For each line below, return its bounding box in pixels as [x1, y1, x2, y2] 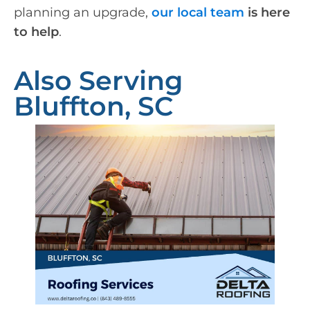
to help [14, 24, 59, 39]
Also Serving [14, 64, 183, 96]
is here [244, 4, 290, 20]
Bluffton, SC [14, 89, 173, 122]
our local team [152, 4, 244, 20]
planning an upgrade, [14, 4, 152, 20]
